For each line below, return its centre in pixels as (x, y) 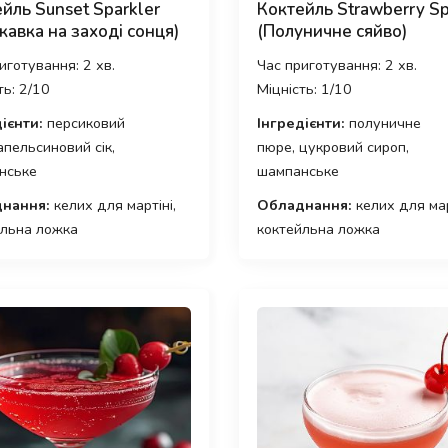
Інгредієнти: (301, 123)
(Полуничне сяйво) (332, 32)
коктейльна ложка (318, 229)
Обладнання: (304, 205)
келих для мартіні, (112, 205)
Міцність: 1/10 (304, 89)
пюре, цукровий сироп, (333, 147)
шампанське (298, 171)
